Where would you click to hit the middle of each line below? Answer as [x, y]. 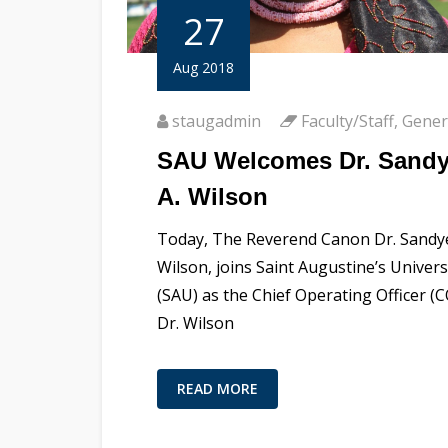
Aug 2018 [203, 67]
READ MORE [217, 388]
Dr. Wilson [195, 322]
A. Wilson [212, 196]
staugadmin [216, 120]
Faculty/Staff [347, 120]
